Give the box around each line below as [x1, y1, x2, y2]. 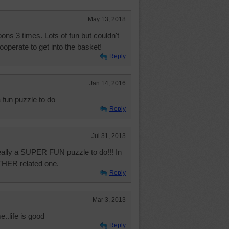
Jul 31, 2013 [91, 132, 126, 140]
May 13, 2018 [88, 16, 126, 23]
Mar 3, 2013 [93, 196, 126, 203]
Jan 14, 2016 [89, 80, 126, 87]
